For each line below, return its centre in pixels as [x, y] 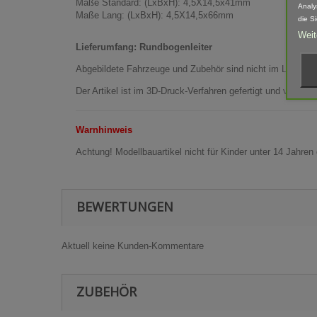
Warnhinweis [104, 130]
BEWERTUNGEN [125, 207]
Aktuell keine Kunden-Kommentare [133, 246]
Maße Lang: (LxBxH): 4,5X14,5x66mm [155, 15]
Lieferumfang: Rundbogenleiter [144, 47]
